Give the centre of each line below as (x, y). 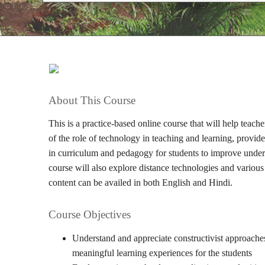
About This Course (92, 100)
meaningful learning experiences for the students (162, 253)
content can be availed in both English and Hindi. (140, 182)
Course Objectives (90, 214)
